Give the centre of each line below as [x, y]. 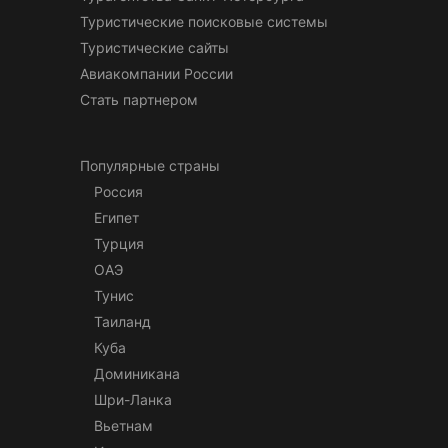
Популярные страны [150, 165]
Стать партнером [139, 99]
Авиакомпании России [156, 73]
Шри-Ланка [133, 399]
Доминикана [137, 373]
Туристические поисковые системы [204, 21]
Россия [118, 191]
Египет [116, 217]
